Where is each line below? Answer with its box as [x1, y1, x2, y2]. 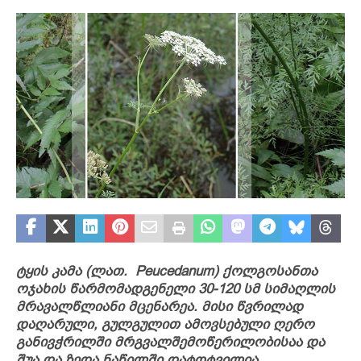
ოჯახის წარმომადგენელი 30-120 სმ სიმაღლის [16, 280, 335, 297]
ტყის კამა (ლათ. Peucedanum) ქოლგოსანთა [16, 263, 317, 279]
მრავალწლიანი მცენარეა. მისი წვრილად [16, 298, 303, 314]
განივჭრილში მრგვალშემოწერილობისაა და [16, 334, 325, 350]
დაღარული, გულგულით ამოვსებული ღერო [16, 316, 314, 332]
